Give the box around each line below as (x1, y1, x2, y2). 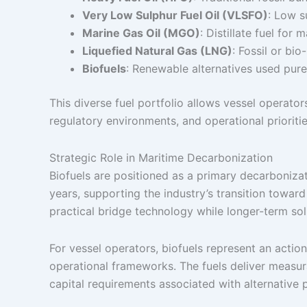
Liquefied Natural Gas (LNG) (82, 44, 232, 58)
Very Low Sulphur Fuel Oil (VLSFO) (82, 8, 268, 22)
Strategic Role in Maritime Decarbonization (49, 151, 273, 164)
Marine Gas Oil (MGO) (82, 26, 200, 40)
